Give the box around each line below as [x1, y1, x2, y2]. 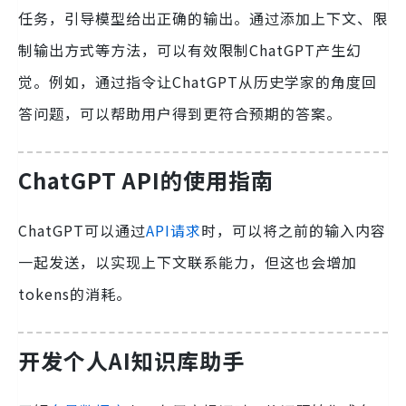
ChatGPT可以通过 [18, 218, 146, 241]
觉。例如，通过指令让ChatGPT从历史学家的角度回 [18, 70, 377, 92]
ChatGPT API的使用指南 [18, 163, 274, 196]
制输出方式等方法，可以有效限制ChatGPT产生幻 [18, 38, 362, 61]
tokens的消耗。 [18, 282, 131, 304]
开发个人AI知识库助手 [18, 343, 245, 376]
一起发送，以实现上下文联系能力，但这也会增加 [18, 250, 357, 273]
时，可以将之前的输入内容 [201, 218, 386, 241]
